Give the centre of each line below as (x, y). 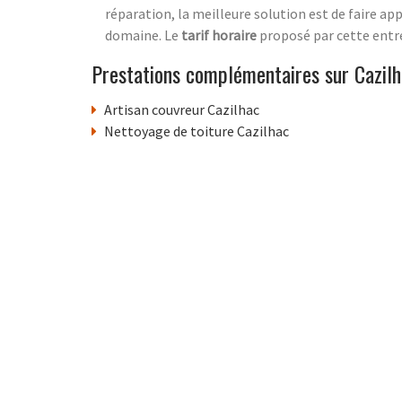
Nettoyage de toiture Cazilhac (197, 131)
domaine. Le (143, 35)
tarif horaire (219, 35)
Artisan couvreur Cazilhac (182, 109)
